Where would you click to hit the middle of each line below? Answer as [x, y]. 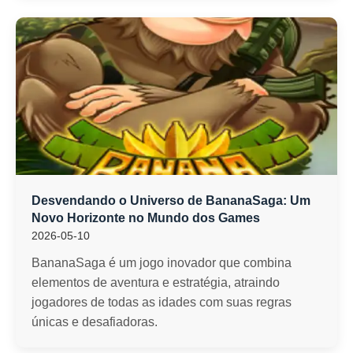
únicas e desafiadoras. [95, 322]
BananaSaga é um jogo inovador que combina [162, 263]
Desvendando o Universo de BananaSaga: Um [171, 201]
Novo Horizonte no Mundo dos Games [146, 218]
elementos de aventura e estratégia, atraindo [156, 282]
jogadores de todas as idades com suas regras [162, 302]
